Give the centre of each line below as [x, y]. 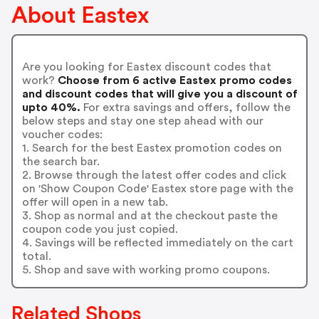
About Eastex [80, 16]
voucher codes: [62, 134]
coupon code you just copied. [100, 229]
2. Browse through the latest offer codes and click [154, 175]
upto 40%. [51, 107]
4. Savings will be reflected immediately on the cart [157, 242]
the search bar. [61, 161]
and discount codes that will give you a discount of [159, 94]
